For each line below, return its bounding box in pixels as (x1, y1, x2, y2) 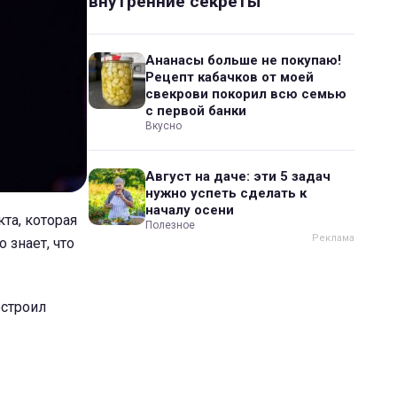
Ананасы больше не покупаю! (145, 52, 341, 68)
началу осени (145, 202, 234, 218)
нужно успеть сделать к (145, 185, 307, 201)
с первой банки (145, 103, 246, 119)
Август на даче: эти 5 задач (145, 168, 331, 184)
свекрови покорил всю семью (145, 86, 346, 102)
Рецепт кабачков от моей (145, 69, 314, 85)
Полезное (145, 219, 195, 231)
